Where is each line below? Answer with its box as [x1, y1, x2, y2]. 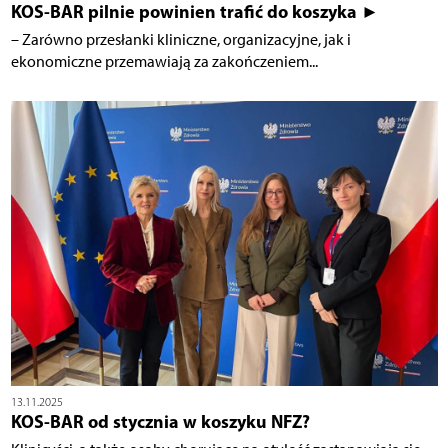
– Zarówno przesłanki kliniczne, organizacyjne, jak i [10, 29, 351, 49]
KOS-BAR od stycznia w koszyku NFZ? [10, 409, 310, 433]
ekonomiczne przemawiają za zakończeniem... [10, 51, 318, 71]
